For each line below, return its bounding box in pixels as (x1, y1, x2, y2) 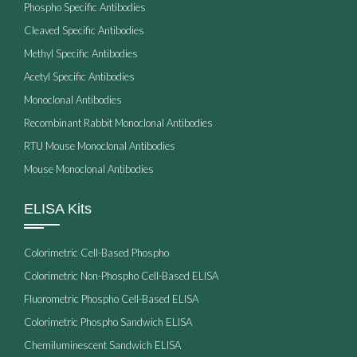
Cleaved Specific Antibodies (24, 23, 144, 37)
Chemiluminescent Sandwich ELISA (24, 338, 181, 351)
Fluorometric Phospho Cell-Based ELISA (24, 292, 198, 305)
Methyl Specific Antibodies (24, 46, 138, 60)
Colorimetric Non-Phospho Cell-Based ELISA (24, 269, 218, 282)
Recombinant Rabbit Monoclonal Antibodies (24, 116, 213, 129)
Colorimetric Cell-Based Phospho (24, 245, 169, 259)
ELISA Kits (24, 200, 92, 217)
